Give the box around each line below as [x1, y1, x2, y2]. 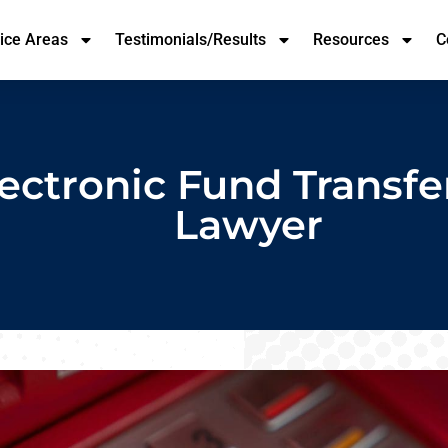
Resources [313, 30, 390, 49]
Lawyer [174, 200, 324, 249]
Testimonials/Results [115, 30, 267, 49]
